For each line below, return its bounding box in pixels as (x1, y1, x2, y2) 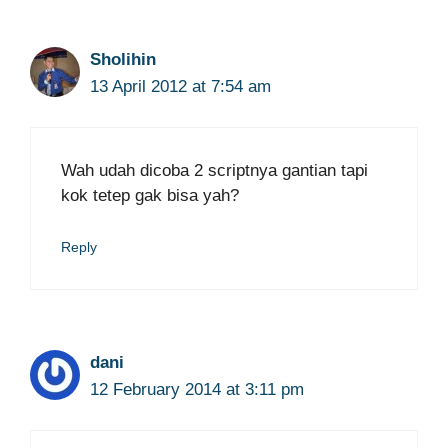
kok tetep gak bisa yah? (61, 186, 239, 205)
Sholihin (90, 49, 156, 69)
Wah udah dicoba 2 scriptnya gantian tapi (61, 161, 368, 180)
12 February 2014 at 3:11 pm (90, 379, 304, 399)
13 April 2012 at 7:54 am (90, 76, 271, 96)
